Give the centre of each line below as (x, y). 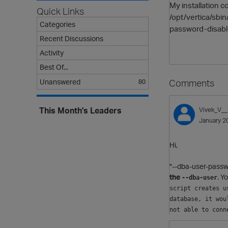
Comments (192, 83)
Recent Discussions (72, 38)
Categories (58, 24)
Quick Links (60, 11)
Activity (52, 53)
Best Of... (54, 67)
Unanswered (60, 82)
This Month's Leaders (80, 110)
